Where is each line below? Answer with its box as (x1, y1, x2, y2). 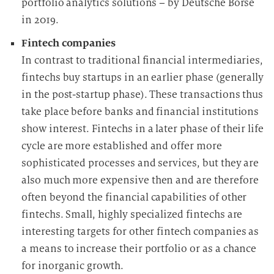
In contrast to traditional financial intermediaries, (21, 54, 264, 67)
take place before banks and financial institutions (21, 105, 259, 118)
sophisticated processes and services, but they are (21, 157, 259, 169)
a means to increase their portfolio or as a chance (21, 242, 257, 255)
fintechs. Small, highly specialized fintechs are (21, 208, 243, 221)
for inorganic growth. (21, 259, 124, 272)
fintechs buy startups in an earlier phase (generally (21, 71, 264, 84)
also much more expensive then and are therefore (21, 174, 259, 187)
